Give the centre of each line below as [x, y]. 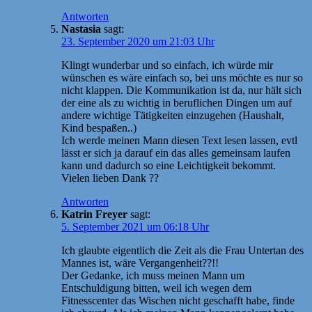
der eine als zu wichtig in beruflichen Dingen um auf [177, 102]
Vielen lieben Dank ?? [110, 178]
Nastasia [81, 29]
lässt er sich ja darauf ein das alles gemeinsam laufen [176, 153]
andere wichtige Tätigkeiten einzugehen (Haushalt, [173, 115]
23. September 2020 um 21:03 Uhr [138, 41]
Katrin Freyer [94, 214]
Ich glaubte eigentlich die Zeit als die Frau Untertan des [182, 250]
